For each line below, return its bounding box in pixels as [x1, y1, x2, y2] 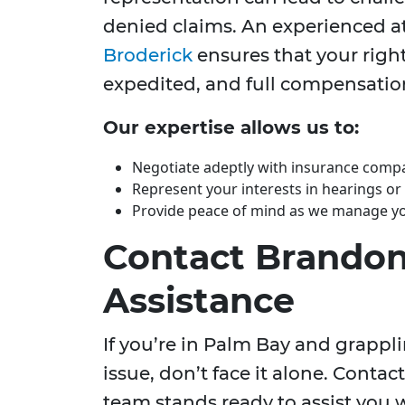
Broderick [103, 44, 193, 67]
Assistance [103, 279, 295, 323]
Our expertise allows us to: [103, 117, 359, 139]
